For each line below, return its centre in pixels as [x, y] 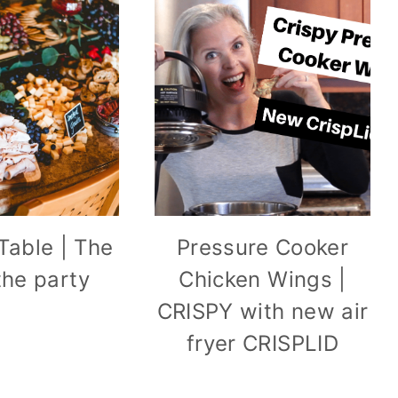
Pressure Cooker [263, 248]
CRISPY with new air [263, 312]
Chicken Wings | [263, 280]
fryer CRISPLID [263, 344]
